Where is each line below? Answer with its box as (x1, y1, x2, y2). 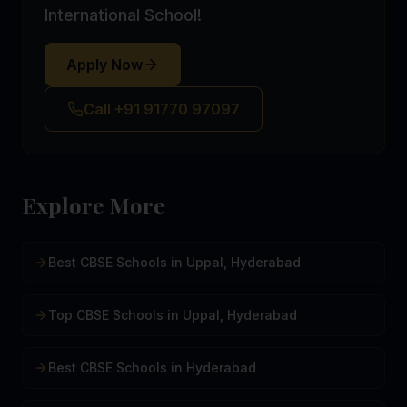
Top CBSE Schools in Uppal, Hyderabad (48, 307, 297, 323)
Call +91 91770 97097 (84, 100, 240, 118)
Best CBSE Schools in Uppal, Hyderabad (48, 254, 301, 270)
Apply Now (66, 55, 143, 74)
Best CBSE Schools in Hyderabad (48, 360, 256, 375)
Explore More (22, 191, 164, 220)
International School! (45, 5, 202, 25)
